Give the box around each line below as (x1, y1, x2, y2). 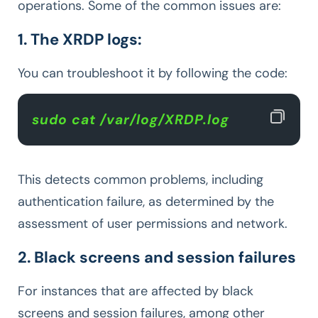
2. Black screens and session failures (18, 247, 296, 268)
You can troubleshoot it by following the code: (18, 65, 287, 82)
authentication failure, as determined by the (18, 193, 274, 211)
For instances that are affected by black (18, 283, 253, 300)
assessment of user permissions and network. (18, 215, 287, 233)
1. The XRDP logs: (18, 29, 142, 50)
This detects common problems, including (18, 171, 263, 189)
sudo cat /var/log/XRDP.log (32, 111, 229, 129)
